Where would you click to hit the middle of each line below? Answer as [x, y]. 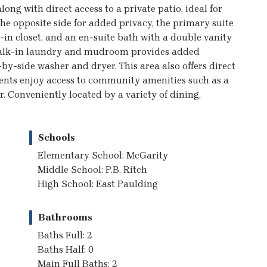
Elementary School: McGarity [103, 155]
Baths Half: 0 [66, 249]
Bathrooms [65, 217]
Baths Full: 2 [65, 235]
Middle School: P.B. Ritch [92, 169]
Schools [57, 137]
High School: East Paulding [98, 184]
